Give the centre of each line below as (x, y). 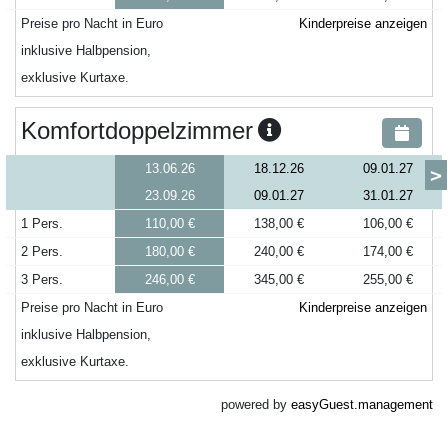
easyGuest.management (362, 404)
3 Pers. (42, 279)
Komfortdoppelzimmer (137, 130)
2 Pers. (42, 251)
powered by (256, 404)
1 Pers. (42, 223)
